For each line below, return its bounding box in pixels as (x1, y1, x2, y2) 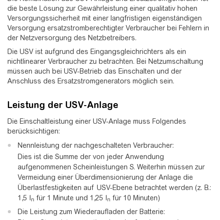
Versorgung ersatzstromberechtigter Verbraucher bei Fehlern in (7, 24, 209, 32)
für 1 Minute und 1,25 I (34, 193, 107, 202)
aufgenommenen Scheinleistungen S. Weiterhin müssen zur (18, 163, 205, 171)
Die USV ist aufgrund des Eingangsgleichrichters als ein (7, 48, 186, 56)
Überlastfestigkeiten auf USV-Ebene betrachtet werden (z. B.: (18, 183, 211, 192)
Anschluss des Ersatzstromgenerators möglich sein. (7, 77, 174, 85)
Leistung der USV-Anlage (7, 100, 118, 110)
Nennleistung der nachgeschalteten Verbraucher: (18, 141, 174, 149)
